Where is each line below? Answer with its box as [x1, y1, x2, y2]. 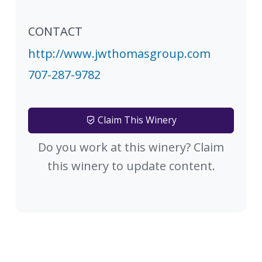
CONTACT [28, 23, 82, 39]
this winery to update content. [47, 158, 215, 174]
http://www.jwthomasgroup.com [28, 46, 211, 61]
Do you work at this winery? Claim [38, 139, 224, 155]
